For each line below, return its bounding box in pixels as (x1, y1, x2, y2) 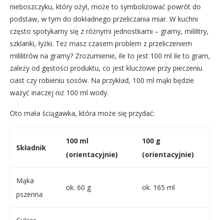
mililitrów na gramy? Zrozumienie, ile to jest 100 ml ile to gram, (10, 51, 210, 60)
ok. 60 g (66, 182, 91, 192)
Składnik (16, 142, 46, 152)
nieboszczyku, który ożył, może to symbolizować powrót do (10, 1, 201, 11)
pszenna (16, 189, 43, 199)
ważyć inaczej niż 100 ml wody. (10, 87, 109, 97)
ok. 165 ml (142, 182, 175, 192)
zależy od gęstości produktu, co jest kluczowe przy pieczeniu (10, 63, 202, 73)
